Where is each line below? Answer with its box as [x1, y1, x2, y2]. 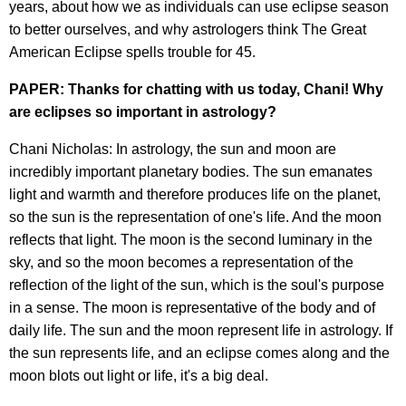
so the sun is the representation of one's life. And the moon [9, 208, 382, 225]
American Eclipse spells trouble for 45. [9, 43, 256, 60]
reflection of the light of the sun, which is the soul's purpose [9, 276, 384, 293]
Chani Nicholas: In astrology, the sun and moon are [9, 140, 336, 157]
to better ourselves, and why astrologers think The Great [9, 21, 366, 37]
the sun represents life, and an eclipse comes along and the [9, 344, 390, 361]
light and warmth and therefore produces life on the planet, [9, 186, 381, 202]
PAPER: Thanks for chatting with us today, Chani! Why [9, 81, 383, 97]
